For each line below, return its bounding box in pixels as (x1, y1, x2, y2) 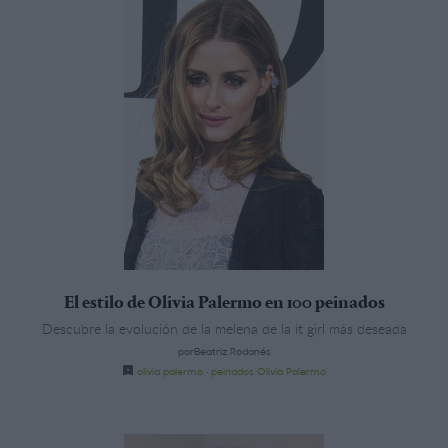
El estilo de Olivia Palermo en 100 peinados (63, 294, 385, 313)
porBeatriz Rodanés (177, 343, 271, 358)
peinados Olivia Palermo (211, 363, 326, 378)
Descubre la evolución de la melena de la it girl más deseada (41, 318, 407, 338)
